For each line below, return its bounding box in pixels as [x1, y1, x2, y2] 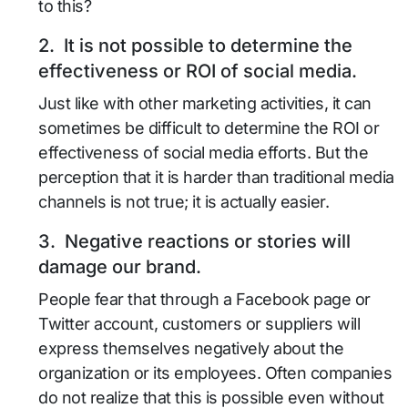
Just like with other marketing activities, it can [38, 94, 372, 113]
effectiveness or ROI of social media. [38, 60, 357, 82]
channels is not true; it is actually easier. [38, 192, 329, 211]
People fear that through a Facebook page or [38, 290, 371, 309]
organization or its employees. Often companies [38, 363, 392, 382]
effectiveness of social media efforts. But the [38, 143, 368, 162]
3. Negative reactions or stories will [38, 230, 351, 252]
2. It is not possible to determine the [38, 35, 352, 56]
